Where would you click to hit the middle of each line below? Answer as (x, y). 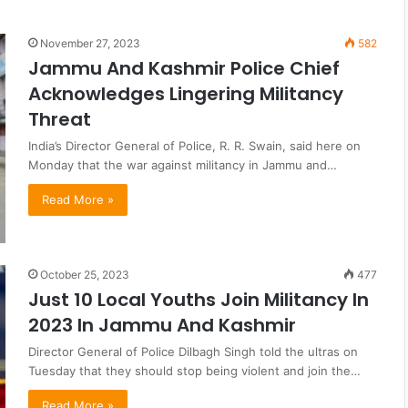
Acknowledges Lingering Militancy (186, 93)
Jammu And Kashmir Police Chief (184, 68)
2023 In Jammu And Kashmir (162, 326)
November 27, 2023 (90, 43)
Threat (60, 119)
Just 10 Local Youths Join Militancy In (199, 300)
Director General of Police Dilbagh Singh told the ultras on (193, 352)
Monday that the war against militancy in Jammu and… (183, 164)
